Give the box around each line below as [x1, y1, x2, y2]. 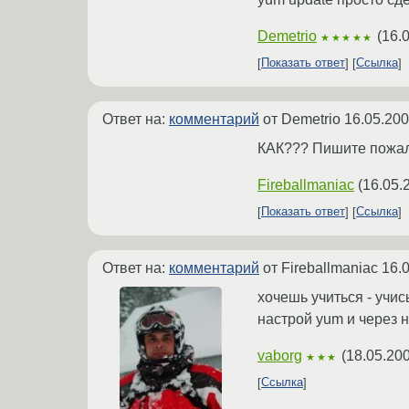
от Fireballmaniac [259, 259, 382, 276]
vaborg [257, 347, 302, 363]
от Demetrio [259, 110, 344, 127]
